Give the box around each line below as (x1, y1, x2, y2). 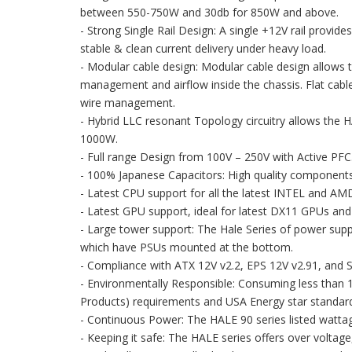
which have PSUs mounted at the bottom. (80, 240, 293, 255)
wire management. (80, 95, 175, 110)
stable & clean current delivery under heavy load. (80, 41, 326, 56)
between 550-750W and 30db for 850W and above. (80, 5, 339, 20)
